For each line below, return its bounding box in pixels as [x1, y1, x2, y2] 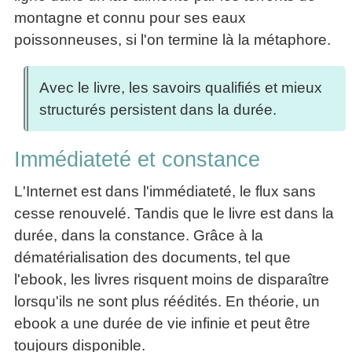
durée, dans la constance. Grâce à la [14, 226, 263, 244]
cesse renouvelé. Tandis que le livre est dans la [14, 204, 334, 222]
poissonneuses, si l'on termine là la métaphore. [14, 31, 331, 49]
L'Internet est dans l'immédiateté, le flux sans [14, 182, 316, 200]
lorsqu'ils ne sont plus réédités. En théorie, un [14, 292, 320, 310]
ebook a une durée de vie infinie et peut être [14, 314, 310, 332]
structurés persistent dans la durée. [38, 101, 277, 118]
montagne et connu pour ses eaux [14, 9, 246, 27]
